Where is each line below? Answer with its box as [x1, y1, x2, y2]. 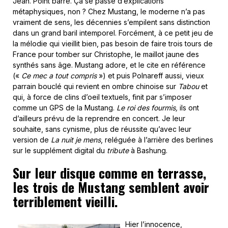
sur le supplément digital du [13, 146, 107, 155]
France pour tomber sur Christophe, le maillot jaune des [13, 49, 199, 59]
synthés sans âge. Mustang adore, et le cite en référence [13, 60, 206, 69]
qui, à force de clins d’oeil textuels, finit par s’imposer [13, 92, 192, 101]
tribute [107, 146, 129, 155]
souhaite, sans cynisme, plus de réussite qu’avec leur [13, 124, 191, 133]
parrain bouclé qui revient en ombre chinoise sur [13, 81, 178, 91]
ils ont [178, 103, 199, 112]
